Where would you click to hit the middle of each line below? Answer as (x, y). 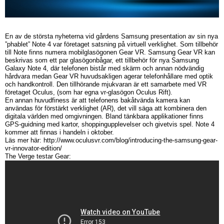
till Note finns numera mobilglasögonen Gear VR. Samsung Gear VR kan (110, 52)
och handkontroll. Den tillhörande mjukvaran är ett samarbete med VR (106, 84)
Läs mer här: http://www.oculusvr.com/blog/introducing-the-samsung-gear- (111, 140)
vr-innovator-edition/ (33, 148)
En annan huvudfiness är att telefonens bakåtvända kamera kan (97, 100)
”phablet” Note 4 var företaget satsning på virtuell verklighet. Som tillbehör (111, 44)
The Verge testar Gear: (38, 156)
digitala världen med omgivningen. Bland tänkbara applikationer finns (104, 116)
